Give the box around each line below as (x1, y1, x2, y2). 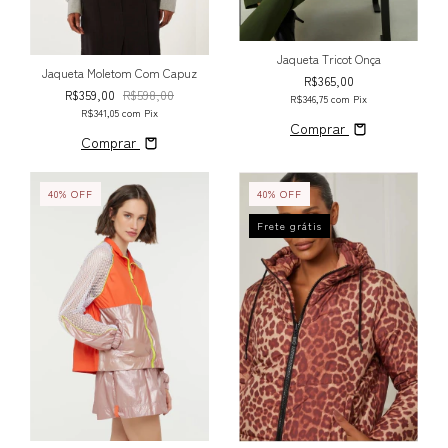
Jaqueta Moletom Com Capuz (42, 64, 197, 82)
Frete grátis (257, 218, 322, 234)
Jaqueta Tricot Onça (276, 50, 381, 68)
